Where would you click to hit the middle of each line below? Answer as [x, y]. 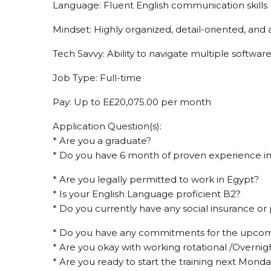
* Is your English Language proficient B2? [147, 194]
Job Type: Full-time [97, 77]
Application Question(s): [107, 126]
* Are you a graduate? [102, 140]
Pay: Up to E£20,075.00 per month [132, 102]
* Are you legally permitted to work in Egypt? [156, 179]
